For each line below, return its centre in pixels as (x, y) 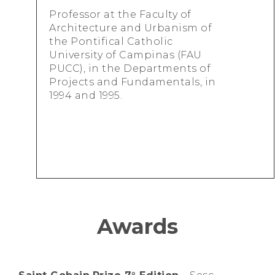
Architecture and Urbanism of (130, 28)
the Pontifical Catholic (111, 42)
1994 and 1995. (86, 96)
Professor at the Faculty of (120, 15)
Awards (137, 227)
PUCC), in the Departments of (130, 69)
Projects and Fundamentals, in (133, 82)
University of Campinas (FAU (126, 55)
